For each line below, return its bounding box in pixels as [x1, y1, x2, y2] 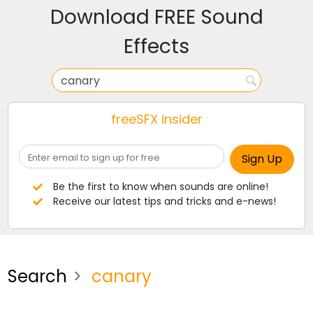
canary [87, 265, 152, 288]
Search [8, 265, 68, 288]
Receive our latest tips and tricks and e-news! [52, 194, 276, 208]
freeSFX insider [110, 110, 203, 128]
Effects [124, 33, 189, 60]
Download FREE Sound [50, 3, 263, 31]
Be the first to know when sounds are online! [52, 180, 268, 194]
